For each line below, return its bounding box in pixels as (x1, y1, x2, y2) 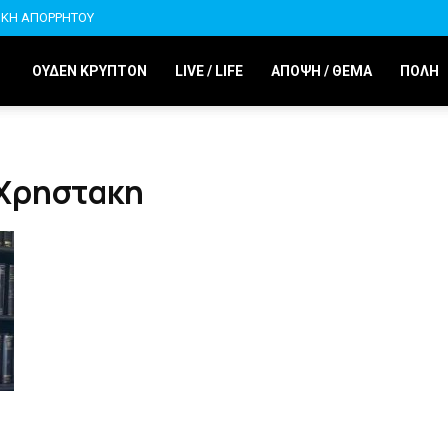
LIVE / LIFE (175, 63, 243, 79)
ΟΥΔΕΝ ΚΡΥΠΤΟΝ (32, 63, 147, 79)
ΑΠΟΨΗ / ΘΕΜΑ (271, 63, 372, 79)
